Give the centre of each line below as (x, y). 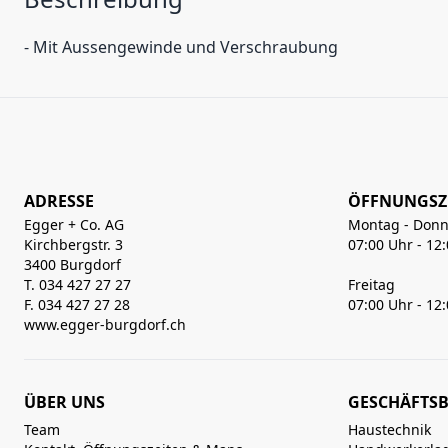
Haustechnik (389, 429)
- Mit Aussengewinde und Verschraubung (181, 47)
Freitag (371, 284)
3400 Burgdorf (72, 264)
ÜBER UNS (64, 402)
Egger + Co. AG (74, 224)
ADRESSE (59, 201)
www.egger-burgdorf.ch (105, 324)
